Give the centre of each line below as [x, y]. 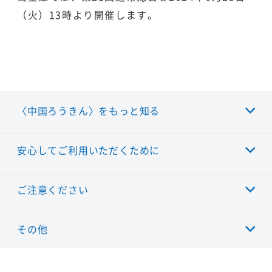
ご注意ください [53, 190]
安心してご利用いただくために [89, 150]
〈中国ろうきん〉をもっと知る [89, 111]
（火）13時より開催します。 [88, 15]
